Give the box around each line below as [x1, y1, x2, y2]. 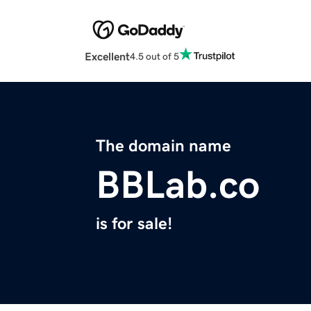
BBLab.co [96, 165, 260, 205]
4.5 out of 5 [130, 51, 179, 61]
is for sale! [96, 215, 172, 233]
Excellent [85, 51, 130, 62]
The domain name [96, 137, 231, 155]
